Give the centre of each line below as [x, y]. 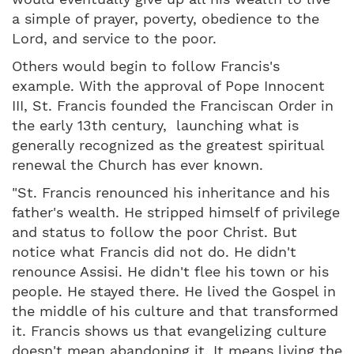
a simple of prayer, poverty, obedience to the [166, 18]
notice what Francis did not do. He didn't [154, 251]
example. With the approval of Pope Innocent [168, 85]
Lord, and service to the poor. [114, 38]
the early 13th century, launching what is [155, 125]
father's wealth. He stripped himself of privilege [176, 212]
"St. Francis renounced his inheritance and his [171, 192]
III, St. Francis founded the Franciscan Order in [173, 105]
